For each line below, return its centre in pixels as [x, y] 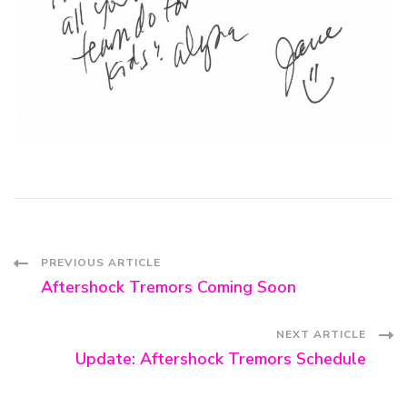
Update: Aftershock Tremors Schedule [221, 359]
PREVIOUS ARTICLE [101, 263]
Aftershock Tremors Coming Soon [169, 287]
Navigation [101, 320]
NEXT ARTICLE [321, 334]
